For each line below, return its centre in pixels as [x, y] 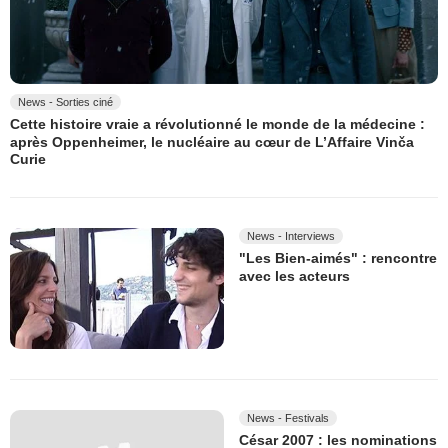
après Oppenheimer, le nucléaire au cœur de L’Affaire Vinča [212, 142]
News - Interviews [291, 236]
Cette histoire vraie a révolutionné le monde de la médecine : [217, 124]
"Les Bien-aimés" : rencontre [338, 258]
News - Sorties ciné [65, 102]
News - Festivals [288, 417]
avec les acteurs [294, 275]
